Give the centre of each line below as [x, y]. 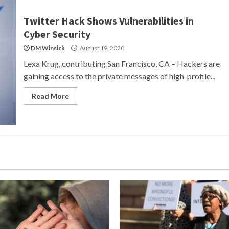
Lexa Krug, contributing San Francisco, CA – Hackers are [121, 64]
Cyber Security [57, 34]
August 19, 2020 [101, 48]
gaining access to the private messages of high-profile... [119, 76]
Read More [50, 96]
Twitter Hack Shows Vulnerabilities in [108, 21]
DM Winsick [48, 48]
